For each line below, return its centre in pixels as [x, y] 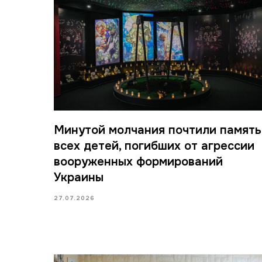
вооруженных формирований [138, 161]
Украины [79, 177]
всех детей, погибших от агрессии [154, 146]
